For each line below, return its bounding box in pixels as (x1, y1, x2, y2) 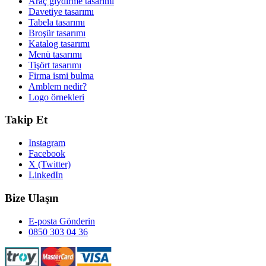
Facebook (28, 148, 65, 159)
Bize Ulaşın (5, 191, 59, 204)
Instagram (28, 138, 65, 148)
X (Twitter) (28, 159, 71, 170)
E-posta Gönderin (28, 216, 95, 226)
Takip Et (5, 113, 47, 126)
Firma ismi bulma (28, 70, 94, 81)
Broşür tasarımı (28, 27, 85, 38)
